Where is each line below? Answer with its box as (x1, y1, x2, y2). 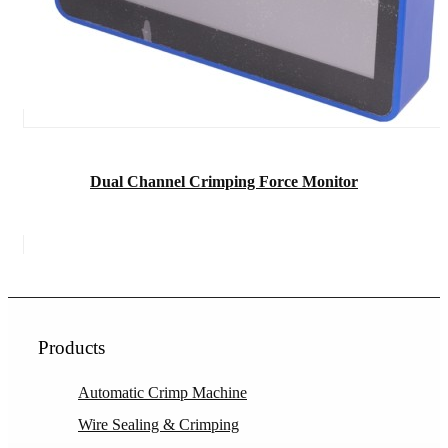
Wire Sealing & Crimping (78, 416, 239, 434)
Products (38, 337, 105, 359)
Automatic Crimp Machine (78, 384, 247, 402)
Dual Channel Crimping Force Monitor (90, 173, 358, 191)
